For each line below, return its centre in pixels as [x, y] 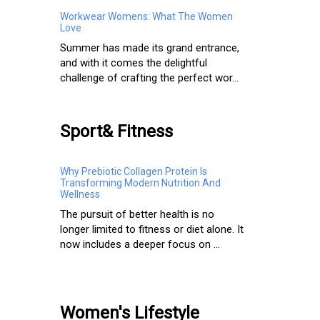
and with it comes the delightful [134, 63]
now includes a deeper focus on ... [140, 245]
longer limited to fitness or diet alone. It [152, 230]
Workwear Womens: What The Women [146, 17]
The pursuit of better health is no [137, 215]
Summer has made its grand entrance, [150, 48]
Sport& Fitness [116, 132]
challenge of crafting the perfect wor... [149, 78]
